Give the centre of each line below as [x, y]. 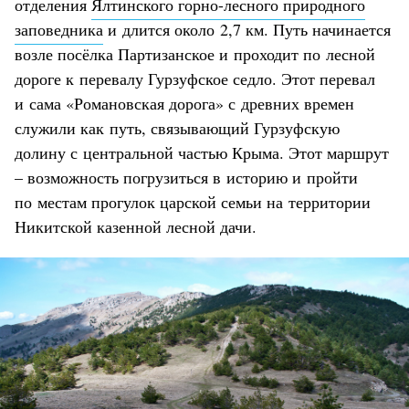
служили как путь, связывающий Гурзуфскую [177, 127]
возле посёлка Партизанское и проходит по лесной [195, 53]
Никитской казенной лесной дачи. [136, 226]
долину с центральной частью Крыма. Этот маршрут [202, 152]
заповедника [59, 29]
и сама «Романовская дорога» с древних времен [184, 103]
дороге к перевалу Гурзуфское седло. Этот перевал [195, 78]
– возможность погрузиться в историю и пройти [186, 177]
